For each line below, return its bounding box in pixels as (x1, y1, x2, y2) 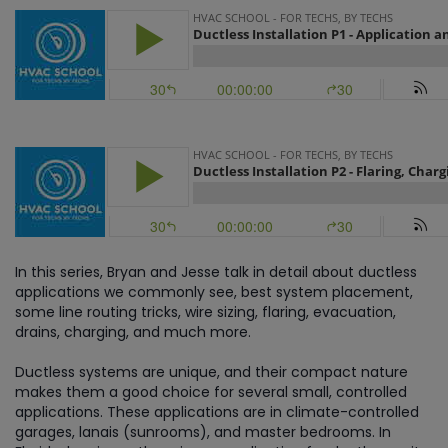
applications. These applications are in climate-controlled (15, 402, 419, 422)
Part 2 (15, 124, 64, 147)
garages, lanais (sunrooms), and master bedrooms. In (15, 422, 391, 442)
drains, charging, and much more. (15, 322, 251, 342)
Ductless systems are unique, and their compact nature (15, 362, 408, 382)
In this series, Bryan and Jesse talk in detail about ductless (15, 262, 417, 282)
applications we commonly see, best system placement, (15, 282, 413, 302)
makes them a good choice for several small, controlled (15, 382, 407, 402)
